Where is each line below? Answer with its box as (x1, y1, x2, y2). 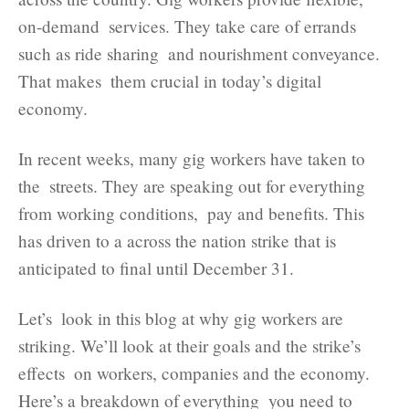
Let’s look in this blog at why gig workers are (18, 306, 343, 330)
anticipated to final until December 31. (18, 256, 294, 279)
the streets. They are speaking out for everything (18, 173, 365, 197)
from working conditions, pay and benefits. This (18, 201, 364, 225)
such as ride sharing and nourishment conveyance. (18, 41, 380, 65)
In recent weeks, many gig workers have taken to (18, 146, 365, 170)
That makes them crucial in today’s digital (18, 68, 321, 92)
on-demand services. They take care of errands (18, 14, 356, 37)
